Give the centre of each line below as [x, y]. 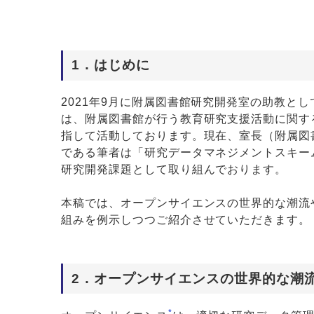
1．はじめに [110, 65]
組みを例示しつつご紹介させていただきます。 [186, 220]
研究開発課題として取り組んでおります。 [174, 170]
